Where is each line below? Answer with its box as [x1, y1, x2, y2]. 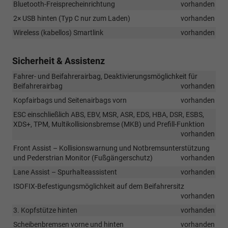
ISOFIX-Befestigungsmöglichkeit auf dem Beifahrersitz [13, 182, 184, 190]
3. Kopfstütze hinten [13, 206, 77, 214]
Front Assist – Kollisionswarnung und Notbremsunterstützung [13, 144, 210, 152]
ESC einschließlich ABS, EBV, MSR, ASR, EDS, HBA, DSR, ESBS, [13, 110, 204, 119]
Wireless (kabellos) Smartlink [13, 28, 103, 37]
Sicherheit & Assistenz [12, 55, 105, 66]
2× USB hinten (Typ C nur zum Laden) [13, 14, 130, 22]
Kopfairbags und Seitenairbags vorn [13, 96, 127, 104]
